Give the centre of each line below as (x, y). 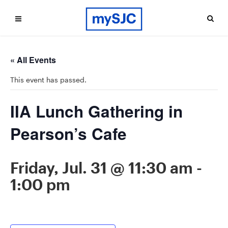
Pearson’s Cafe (68, 134)
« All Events (33, 60)
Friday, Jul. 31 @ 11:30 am (102, 168)
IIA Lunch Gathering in (96, 111)
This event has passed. (48, 80)
